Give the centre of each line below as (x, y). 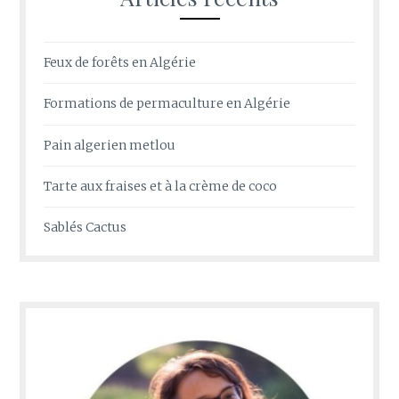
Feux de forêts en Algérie (120, 62)
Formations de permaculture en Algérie (167, 104)
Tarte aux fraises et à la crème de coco (161, 187)
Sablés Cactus (85, 228)
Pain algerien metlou (110, 145)
